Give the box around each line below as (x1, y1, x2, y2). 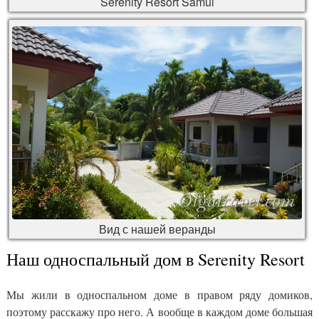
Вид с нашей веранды (98, 220, 216, 237)
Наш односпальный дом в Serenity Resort (6, 247, 305, 271)
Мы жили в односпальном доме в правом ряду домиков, (6, 286, 313, 302)
